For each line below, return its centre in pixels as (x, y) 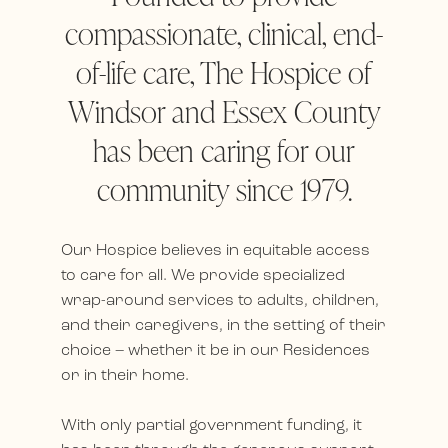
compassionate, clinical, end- (224, 32)
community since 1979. (224, 188)
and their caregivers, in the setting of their (224, 325)
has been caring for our (224, 149)
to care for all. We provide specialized (203, 275)
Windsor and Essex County (224, 110)
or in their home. (125, 375)
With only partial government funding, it (212, 425)
